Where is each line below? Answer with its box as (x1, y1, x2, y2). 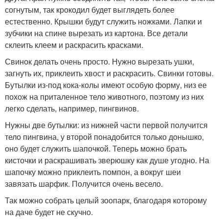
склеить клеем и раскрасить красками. (5, 39, 143, 50)
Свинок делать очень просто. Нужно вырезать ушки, (5, 56, 194, 67)
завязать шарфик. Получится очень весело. (5, 178, 163, 189)
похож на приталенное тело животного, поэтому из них (5, 91, 204, 102)
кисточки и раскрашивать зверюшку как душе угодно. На (5, 154, 209, 166)
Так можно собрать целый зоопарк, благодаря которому (5, 195, 207, 206)
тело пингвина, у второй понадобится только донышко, (5, 131, 204, 142)
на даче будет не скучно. (5, 206, 93, 218)
